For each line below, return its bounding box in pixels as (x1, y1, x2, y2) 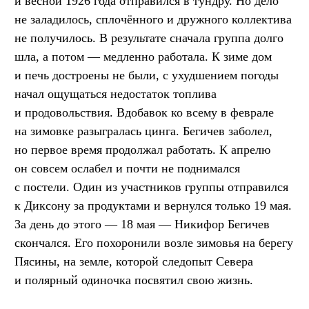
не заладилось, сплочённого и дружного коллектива (14, 12, 292, 27)
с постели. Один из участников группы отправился (14, 180, 288, 195)
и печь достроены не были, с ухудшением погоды (14, 68, 279, 83)
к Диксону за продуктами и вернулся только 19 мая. (14, 199, 292, 213)
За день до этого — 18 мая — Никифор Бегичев (14, 217, 270, 232)
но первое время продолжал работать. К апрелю (14, 143, 270, 157)
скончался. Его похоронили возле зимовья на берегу (14, 236, 293, 250)
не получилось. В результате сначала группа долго (14, 31, 283, 46)
